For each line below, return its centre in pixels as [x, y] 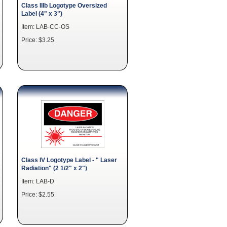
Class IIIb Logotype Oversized [64, 5]
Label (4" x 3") [42, 13]
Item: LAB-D [38, 181]
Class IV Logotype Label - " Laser [69, 160]
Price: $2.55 [38, 194]
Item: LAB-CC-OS [45, 27]
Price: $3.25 [38, 40]
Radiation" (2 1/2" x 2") [54, 168]
